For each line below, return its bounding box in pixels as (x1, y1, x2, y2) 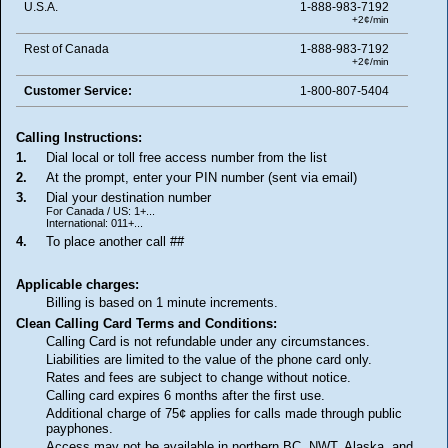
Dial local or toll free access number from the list (46, 149, 327, 165)
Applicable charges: (16, 276, 139, 292)
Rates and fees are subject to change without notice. (46, 369, 351, 385)
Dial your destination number (46, 189, 211, 205)
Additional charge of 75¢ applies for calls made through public (46, 405, 402, 421)
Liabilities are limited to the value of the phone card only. (46, 351, 372, 367)
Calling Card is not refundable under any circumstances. (46, 333, 370, 349)
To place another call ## (46, 233, 184, 249)
